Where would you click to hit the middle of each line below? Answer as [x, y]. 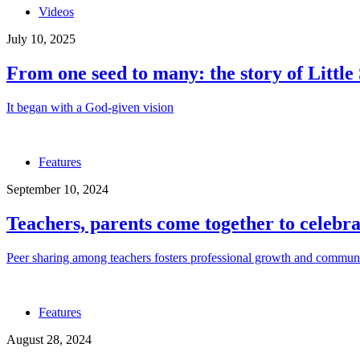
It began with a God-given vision [90, 107]
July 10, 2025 [41, 39]
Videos [56, 12]
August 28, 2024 [49, 339]
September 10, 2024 [57, 189]
